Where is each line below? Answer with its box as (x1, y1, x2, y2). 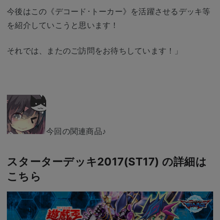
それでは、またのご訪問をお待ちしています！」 (7, 45, 183, 55)
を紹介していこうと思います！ (7, 20, 119, 30)
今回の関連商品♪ (46, 126, 106, 136)
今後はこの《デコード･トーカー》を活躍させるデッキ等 (7, 6, 211, 16)
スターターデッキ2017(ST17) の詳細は (7, 155, 207, 168)
